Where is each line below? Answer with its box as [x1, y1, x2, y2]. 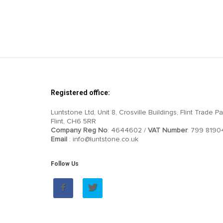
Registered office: [51, 89, 110, 97]
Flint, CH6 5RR [51, 117, 96, 126]
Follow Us [51, 160, 79, 168]
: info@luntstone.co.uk [67, 135, 138, 144]
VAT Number [148, 126, 187, 135]
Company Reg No [51, 126, 108, 135]
